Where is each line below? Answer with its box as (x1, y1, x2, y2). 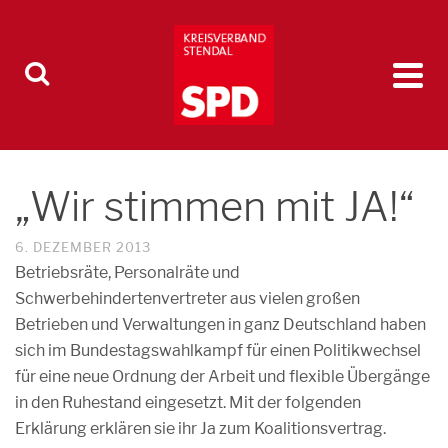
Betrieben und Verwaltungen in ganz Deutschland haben (15, 315, 426, 334)
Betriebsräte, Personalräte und (15, 263, 240, 282)
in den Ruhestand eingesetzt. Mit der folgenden (15, 393, 361, 412)
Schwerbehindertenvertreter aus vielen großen (15, 289, 360, 308)
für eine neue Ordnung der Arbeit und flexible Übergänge (15, 367, 430, 386)
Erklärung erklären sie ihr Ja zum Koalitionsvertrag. (15, 419, 386, 438)
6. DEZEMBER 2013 (15, 239, 151, 255)
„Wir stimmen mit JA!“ (15, 182, 414, 231)
